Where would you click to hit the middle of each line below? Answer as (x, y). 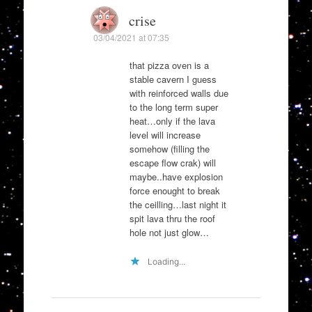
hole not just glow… (169, 233)
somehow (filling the (169, 149)
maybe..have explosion (176, 177)
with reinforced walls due (179, 93)
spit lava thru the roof (172, 219)
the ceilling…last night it (178, 205)
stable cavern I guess (173, 79)
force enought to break (174, 191)
